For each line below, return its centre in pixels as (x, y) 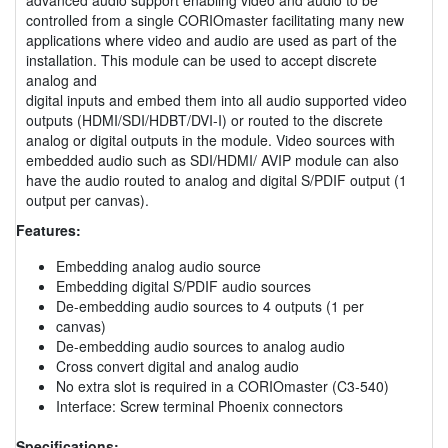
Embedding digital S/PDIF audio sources (183, 285)
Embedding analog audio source (158, 265)
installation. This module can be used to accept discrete (201, 59)
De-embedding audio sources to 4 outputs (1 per (210, 305)
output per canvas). (87, 199)
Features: (48, 229)
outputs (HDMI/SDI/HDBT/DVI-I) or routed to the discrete (204, 119)
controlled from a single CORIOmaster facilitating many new (215, 19)
